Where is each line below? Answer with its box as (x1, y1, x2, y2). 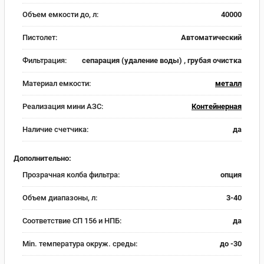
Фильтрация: (22, 56, 67, 65)
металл (215, 79, 242, 88)
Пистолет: (22, 33, 57, 42)
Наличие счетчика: (22, 125, 88, 134)
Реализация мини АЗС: (22, 102, 103, 111)
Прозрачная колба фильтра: (22, 170, 120, 179)
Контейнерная (192, 102, 242, 111)
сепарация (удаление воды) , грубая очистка (82, 56, 242, 65)
